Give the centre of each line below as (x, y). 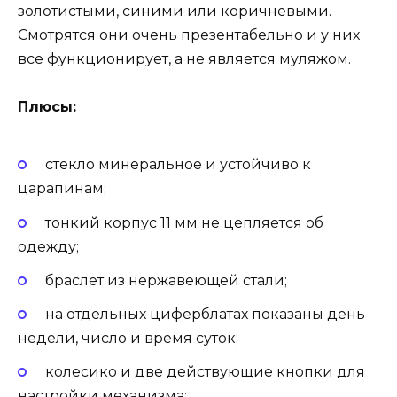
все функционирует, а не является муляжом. (184, 58)
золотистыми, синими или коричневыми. (175, 11)
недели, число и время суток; (128, 339)
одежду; (48, 246)
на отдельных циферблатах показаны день (205, 315)
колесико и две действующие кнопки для (205, 372)
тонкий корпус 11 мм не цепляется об (184, 222)
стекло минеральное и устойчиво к (178, 165)
